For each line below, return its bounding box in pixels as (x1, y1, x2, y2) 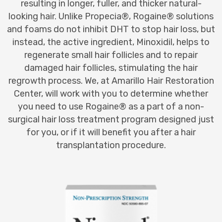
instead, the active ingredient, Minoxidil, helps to (12, 36, 210, 48)
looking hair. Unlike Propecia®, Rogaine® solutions (8, 10, 214, 22)
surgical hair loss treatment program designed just (8, 113, 214, 125)
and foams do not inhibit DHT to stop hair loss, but (7, 23, 215, 35)
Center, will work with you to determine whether (14, 88, 208, 99)
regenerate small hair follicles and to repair (24, 49, 198, 60)
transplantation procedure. (56, 139, 166, 151)
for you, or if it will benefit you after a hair (26, 126, 196, 138)
